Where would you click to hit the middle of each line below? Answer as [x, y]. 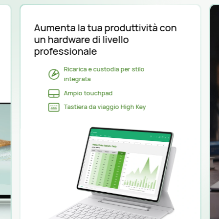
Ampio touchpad [88, 93]
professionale [66, 51]
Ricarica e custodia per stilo [104, 69]
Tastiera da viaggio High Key [105, 107]
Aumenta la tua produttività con [105, 28]
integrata [77, 79]
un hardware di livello [81, 40]
